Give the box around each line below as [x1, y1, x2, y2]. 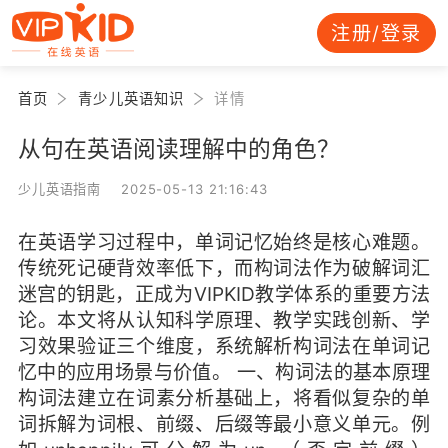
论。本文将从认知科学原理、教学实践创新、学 [17, 307, 431, 332]
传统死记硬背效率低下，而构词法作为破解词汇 [17, 255, 431, 280]
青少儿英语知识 [78, 89, 185, 107]
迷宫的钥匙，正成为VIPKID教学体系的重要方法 [17, 281, 431, 306]
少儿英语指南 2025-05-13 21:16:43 [17, 180, 268, 197]
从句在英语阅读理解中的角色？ [17, 134, 340, 162]
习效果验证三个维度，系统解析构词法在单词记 [17, 333, 431, 358]
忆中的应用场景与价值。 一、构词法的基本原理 [17, 359, 431, 384]
